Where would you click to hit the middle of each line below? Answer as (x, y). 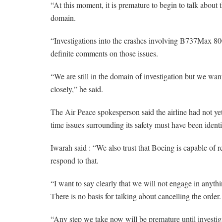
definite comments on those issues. (104, 54)
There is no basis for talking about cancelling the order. (136, 196)
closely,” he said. (77, 89)
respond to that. (75, 161)
